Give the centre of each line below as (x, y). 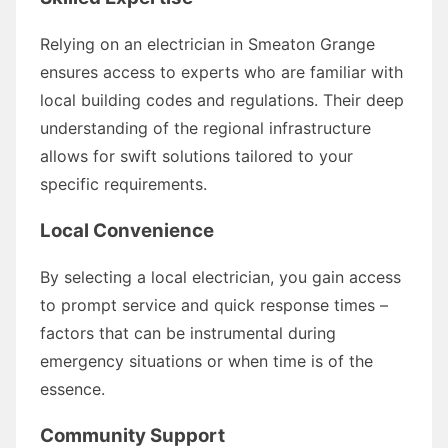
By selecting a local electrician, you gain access (220, 276)
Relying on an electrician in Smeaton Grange (207, 43)
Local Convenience (127, 230)
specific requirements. (123, 183)
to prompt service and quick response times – (214, 304)
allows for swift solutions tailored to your (196, 155)
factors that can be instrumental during (188, 332)
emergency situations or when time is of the (206, 360)
